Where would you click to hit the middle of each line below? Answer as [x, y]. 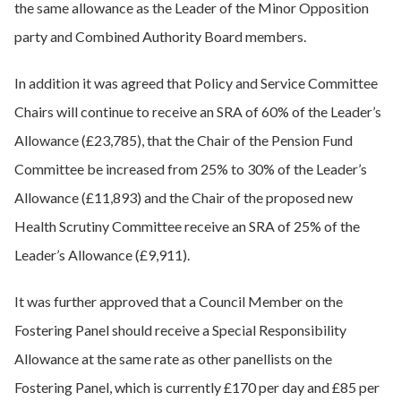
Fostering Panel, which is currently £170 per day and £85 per [197, 387]
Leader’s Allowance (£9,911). [102, 255]
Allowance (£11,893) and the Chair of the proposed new [183, 197]
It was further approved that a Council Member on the [179, 301]
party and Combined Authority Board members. [160, 36]
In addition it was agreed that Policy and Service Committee [196, 83]
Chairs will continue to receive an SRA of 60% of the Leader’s [198, 111]
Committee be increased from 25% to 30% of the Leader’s [191, 169]
